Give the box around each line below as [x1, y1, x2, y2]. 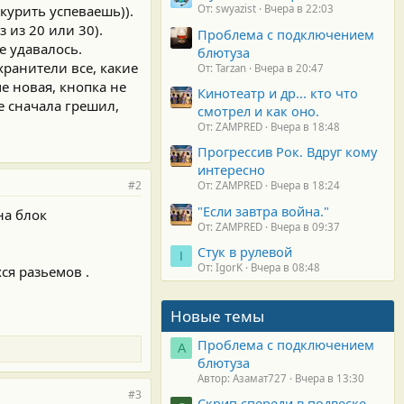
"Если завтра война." [197, 201, 329, 220]
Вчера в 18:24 [271, 179, 340, 193]
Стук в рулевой [197, 243, 292, 262]
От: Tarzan [197, 60, 246, 75]
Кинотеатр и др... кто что [197, 84, 358, 103]
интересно [197, 161, 265, 179]
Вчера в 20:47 [254, 60, 324, 75]
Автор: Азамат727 [197, 371, 287, 385]
